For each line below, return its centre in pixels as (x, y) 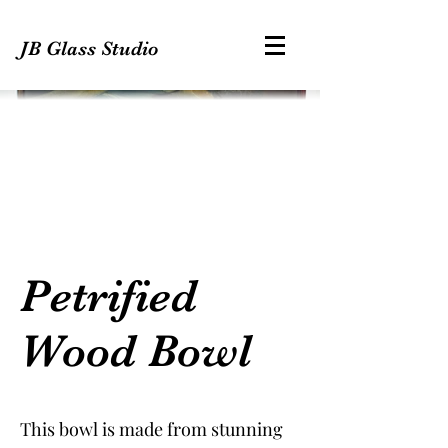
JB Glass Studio (89, 48)
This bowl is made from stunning (151, 429)
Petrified (108, 295)
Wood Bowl (136, 350)
